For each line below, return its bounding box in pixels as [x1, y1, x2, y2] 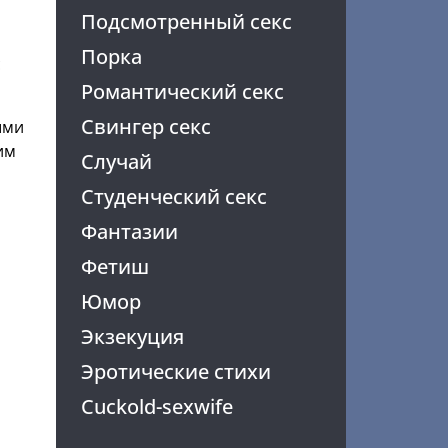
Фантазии [80, 218, 178, 245]
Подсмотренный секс [80, 8, 292, 35]
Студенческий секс [80, 183, 267, 210]
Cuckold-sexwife [80, 393, 233, 420]
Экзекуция [80, 323, 184, 350]
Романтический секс [80, 78, 284, 105]
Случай [80, 148, 152, 175]
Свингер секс [80, 113, 211, 140]
